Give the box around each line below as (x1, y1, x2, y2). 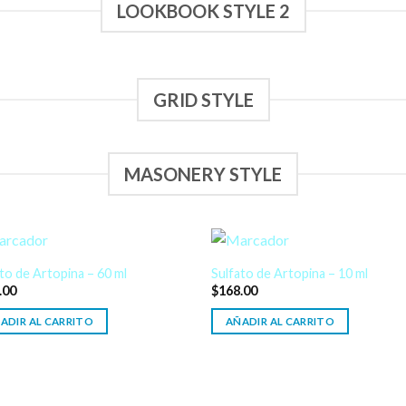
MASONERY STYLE (124, 162, 282, 185)
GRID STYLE (152, 88, 254, 111)
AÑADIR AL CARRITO (226, 314, 334, 327)
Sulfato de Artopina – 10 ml (211, 265, 369, 281)
